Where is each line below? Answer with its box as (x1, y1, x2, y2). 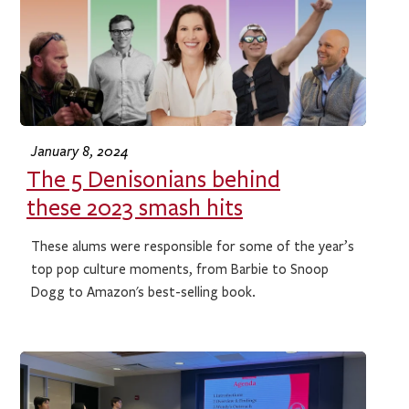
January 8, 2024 (31, 142, 129, 161)
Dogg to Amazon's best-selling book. (31, 283, 257, 300)
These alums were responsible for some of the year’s (31, 237, 355, 255)
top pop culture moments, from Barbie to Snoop (31, 260, 330, 278)
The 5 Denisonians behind (26, 166, 280, 194)
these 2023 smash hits (26, 194, 243, 223)
